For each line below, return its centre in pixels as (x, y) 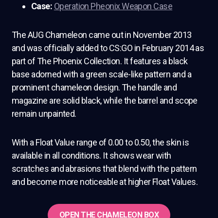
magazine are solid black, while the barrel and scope (105, 100)
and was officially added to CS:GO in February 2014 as (108, 48)
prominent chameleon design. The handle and (94, 87)
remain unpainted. (44, 113)
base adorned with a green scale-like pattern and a (101, 74)
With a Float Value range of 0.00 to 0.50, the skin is (100, 142)
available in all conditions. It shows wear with (91, 155)
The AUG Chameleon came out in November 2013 (102, 35)
